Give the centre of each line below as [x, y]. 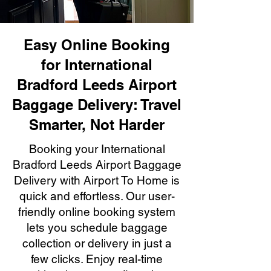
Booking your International [97, 149]
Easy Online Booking [97, 45]
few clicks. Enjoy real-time [97, 259]
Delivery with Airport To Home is [97, 180]
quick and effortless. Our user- [97, 196]
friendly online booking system [97, 212]
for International [97, 65]
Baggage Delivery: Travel [97, 105]
